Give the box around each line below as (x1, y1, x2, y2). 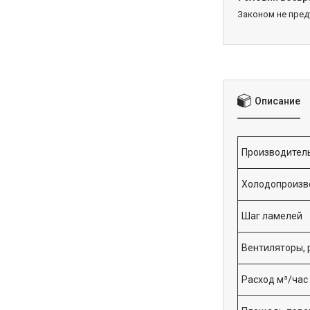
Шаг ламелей (241, 210, 302, 222)
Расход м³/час (241, 274, 308, 286)
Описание (255, 95, 300, 107)
